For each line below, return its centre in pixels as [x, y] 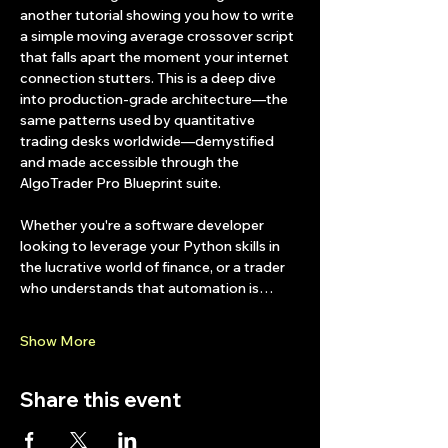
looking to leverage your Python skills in [151, 246]
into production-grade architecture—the [155, 99]
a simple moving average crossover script [158, 36]
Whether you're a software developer [143, 225]
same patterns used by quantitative [139, 120]
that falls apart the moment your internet [156, 57]
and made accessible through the [131, 162]
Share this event [100, 399]
